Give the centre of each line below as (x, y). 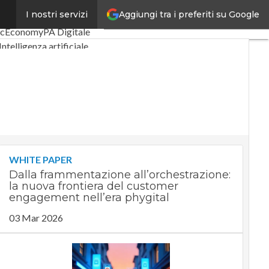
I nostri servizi (57, 14)
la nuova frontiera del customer (93, 186)
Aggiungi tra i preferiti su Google (189, 14)
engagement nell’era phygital (89, 198)
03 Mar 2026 (36, 218)
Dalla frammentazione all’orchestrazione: (119, 175)
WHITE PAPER (40, 159)
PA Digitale (67, 32)
